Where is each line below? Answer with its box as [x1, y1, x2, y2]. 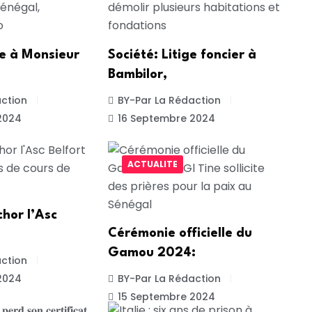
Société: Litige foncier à [107, 49, 256, 62]
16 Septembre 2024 [117, 111, 215, 126]
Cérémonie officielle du [107, 227, 252, 240]
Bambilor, [107, 68, 167, 81]
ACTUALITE [127, 157, 178, 170]
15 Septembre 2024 [117, 290, 215, 304]
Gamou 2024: [107, 247, 196, 260]
